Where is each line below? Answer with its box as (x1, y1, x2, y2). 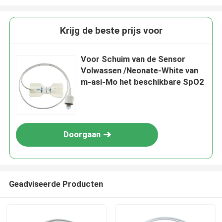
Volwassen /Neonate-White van (81, 65, 199, 76)
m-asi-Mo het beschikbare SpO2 (81, 77, 205, 87)
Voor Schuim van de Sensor (81, 54, 186, 64)
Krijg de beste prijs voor (59, 25, 163, 37)
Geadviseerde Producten (8, 178, 103, 189)
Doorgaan (63, 129, 101, 140)
